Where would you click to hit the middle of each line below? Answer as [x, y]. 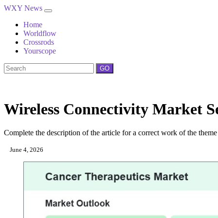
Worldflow [40, 33]
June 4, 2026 [26, 150]
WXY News [24, 8]
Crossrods [39, 42]
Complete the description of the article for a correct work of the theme [110, 133]
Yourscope [40, 51]
